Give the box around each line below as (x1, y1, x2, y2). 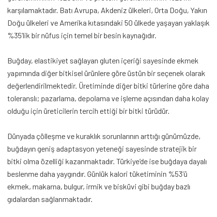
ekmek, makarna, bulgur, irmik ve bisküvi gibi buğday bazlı (7, 181, 190, 191)
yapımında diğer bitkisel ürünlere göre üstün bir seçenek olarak (7, 68, 205, 77)
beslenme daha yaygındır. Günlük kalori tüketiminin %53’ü (7, 169, 187, 178)
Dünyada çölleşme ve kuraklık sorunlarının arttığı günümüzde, (7, 131, 201, 140)
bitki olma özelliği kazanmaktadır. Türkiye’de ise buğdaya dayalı (7, 156, 207, 166)
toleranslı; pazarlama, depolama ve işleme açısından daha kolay (7, 93, 209, 103)
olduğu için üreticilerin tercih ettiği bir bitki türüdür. (7, 106, 170, 115)
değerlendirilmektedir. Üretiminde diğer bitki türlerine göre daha (7, 80, 209, 90)
